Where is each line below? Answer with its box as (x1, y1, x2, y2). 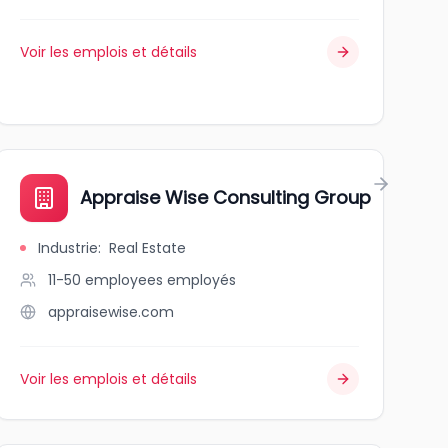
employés (166, 270, 236, 290)
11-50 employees (47, 270, 163, 290)
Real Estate (108, 238, 186, 258)
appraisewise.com (47, 302, 174, 322)
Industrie (37, 238, 98, 258)
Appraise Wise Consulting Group (79, 185, 371, 210)
